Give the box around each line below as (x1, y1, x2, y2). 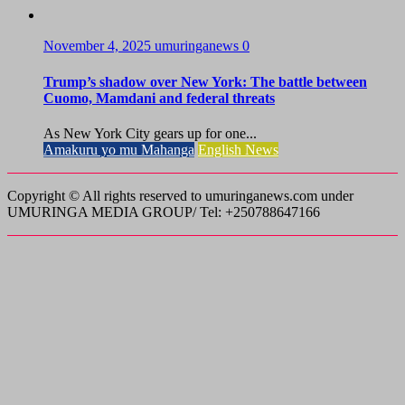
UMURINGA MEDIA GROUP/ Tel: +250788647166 (7, 203, 320, 220)
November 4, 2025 (43, 38, 155, 54)
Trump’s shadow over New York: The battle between (43, 73, 367, 89)
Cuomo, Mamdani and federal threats (43, 89, 275, 106)
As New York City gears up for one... (43, 125, 257, 141)
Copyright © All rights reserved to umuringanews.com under (7, 187, 353, 203)
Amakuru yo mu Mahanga (43, 141, 194, 157)
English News (198, 141, 278, 157)
